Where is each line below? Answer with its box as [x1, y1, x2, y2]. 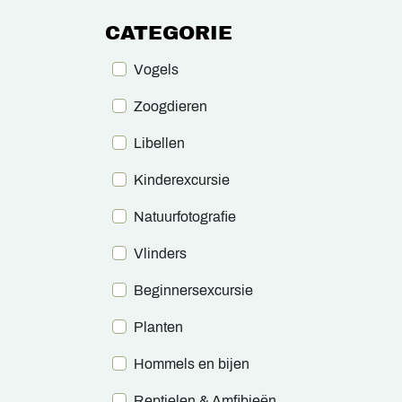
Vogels [134, 61, 179, 77]
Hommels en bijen [134, 355, 249, 371]
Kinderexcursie [134, 171, 230, 188]
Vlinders [134, 245, 187, 261]
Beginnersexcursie [134, 282, 253, 298]
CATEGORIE [105, 22, 232, 44]
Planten [134, 319, 183, 335]
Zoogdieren [134, 98, 207, 114]
